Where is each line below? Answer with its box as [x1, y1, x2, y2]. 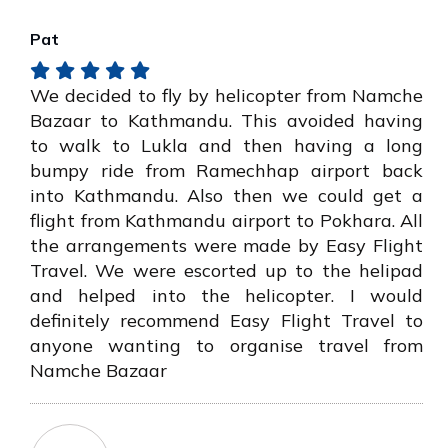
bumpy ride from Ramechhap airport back [30, 159, 423, 183]
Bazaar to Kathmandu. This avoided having [30, 109, 423, 133]
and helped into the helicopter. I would [30, 284, 423, 308]
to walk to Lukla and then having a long [30, 134, 423, 158]
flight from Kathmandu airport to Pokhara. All [30, 209, 423, 233]
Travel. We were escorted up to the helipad [30, 259, 423, 283]
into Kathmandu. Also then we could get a [30, 184, 423, 208]
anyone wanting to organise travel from [30, 334, 423, 358]
